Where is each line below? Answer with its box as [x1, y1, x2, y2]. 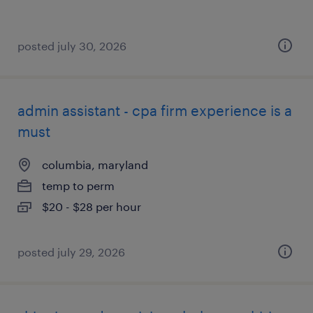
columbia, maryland [42, 158, 148, 171]
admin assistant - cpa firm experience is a [17, 102, 292, 119]
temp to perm [42, 179, 115, 192]
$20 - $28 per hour [42, 200, 141, 213]
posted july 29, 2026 [17, 245, 125, 259]
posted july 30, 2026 [17, 39, 126, 52]
